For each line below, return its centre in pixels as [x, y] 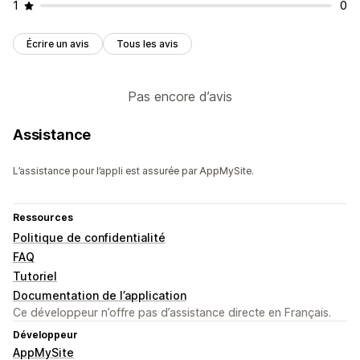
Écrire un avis [58, 44]
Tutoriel [35, 276]
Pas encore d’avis [180, 97]
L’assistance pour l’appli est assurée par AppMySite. [133, 171]
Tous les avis [147, 44]
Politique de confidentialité [89, 238]
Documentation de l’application [100, 296]
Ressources [43, 218]
